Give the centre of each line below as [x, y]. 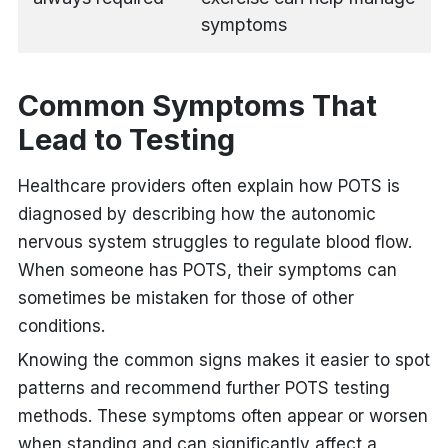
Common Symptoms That [197, 105]
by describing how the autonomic [238, 213]
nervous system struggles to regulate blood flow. [214, 241]
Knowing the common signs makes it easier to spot [223, 359]
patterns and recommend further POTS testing [203, 387]
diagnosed [59, 213]
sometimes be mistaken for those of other [185, 297]
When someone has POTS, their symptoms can [207, 269]
